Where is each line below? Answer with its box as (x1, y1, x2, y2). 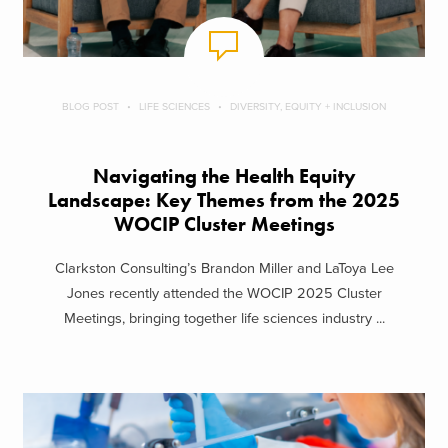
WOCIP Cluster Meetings (113, 211, 335, 237)
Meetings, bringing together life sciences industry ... (63, 310, 385, 328)
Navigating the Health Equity (92, 163, 356, 189)
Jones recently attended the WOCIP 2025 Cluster (66, 285, 382, 303)
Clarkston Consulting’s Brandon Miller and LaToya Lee (54, 260, 394, 278)
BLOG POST (62, 99, 119, 113)
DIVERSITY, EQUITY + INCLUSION (230, 99, 386, 113)
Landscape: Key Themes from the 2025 (48, 187, 400, 213)
